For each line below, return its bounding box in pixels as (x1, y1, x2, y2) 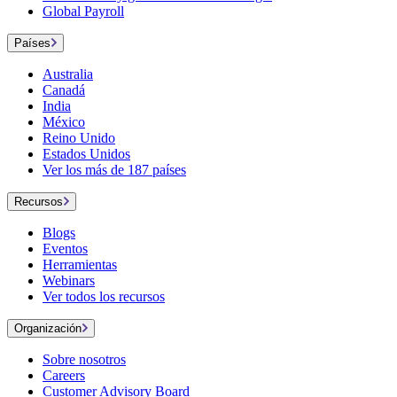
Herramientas (43, 257, 117, 273)
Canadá (43, 82, 85, 98)
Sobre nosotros (43, 352, 126, 368)
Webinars (43, 273, 95, 289)
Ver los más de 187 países (43, 162, 186, 178)
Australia (43, 66, 93, 82)
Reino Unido (43, 130, 115, 146)
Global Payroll (43, 4, 124, 19)
